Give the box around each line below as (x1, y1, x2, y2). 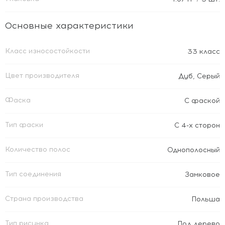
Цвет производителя (5, 71, 79, 80)
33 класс (187, 47, 220, 56)
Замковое (185, 170, 220, 179)
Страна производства (5, 194, 83, 203)
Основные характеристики (5, 20, 134, 31)
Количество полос (5, 145, 70, 154)
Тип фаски (5, 121, 43, 129)
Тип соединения (5, 170, 61, 178)
